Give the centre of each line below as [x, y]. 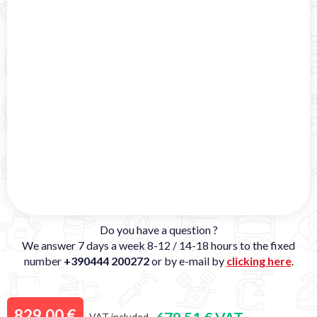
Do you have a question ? [158, 230]
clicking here [259, 261]
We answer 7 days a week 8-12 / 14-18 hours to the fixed [158, 246]
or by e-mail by [188, 261]
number [44, 261]
